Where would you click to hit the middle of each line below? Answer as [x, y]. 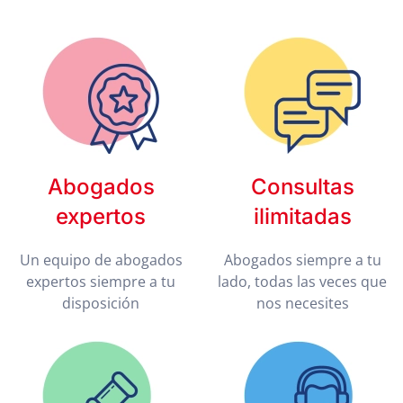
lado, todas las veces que [302, 282]
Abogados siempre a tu [302, 260]
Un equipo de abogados [101, 260]
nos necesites [302, 303]
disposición [101, 303]
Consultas [302, 187]
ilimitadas [302, 216]
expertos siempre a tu [101, 282]
